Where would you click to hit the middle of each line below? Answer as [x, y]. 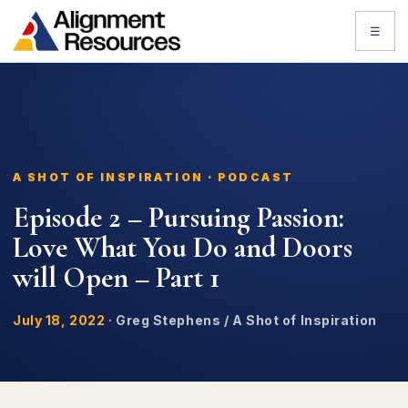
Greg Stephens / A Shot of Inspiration [246, 320]
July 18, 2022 [59, 320]
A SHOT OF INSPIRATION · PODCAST [153, 177]
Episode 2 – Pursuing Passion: [178, 217]
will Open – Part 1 [116, 277]
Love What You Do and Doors [183, 247]
